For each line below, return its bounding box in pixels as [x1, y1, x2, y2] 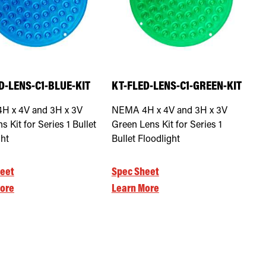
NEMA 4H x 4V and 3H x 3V [111, 106, 227, 116]
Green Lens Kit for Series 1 [111, 120, 222, 130]
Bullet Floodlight [111, 134, 180, 144]
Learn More [111, 183, 159, 195]
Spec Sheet [111, 166, 159, 178]
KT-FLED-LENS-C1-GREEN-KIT [111, 80, 242, 93]
